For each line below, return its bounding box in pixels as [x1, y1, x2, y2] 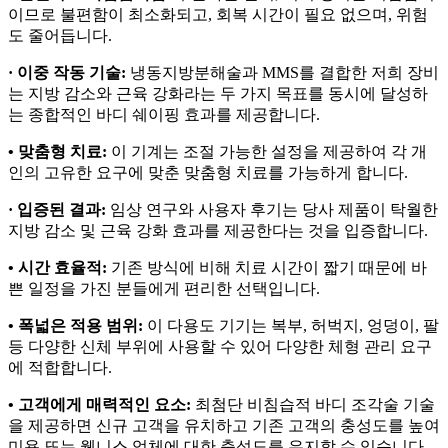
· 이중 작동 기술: [8, 63, 126, 81]
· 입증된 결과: [8, 200, 106, 218]
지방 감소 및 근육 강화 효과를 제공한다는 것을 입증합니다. [8, 221, 428, 239]
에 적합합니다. [8, 358, 112, 376]
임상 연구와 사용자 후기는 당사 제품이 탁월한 [106, 200, 438, 218]
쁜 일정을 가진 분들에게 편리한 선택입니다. [8, 279, 320, 297]
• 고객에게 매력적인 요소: [8, 395, 191, 413]
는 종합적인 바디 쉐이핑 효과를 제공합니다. [8, 105, 320, 123]
